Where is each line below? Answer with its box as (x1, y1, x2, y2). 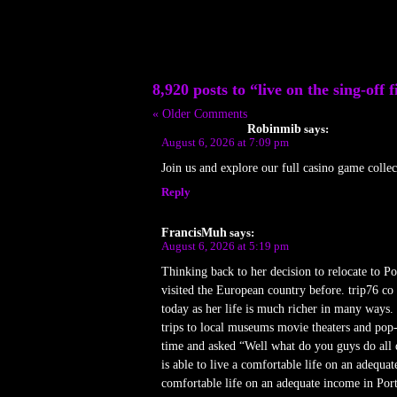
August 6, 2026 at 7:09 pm (161, 136, 289, 149)
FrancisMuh (161, 225, 227, 239)
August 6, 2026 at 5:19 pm (161, 239, 289, 253)
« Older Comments (152, 106, 247, 121)
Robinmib (247, 121, 301, 136)
